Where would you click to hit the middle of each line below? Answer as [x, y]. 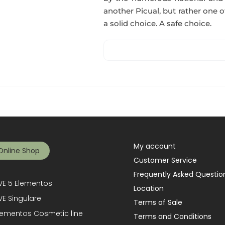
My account [155, 146]
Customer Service [165, 160]
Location [149, 188]
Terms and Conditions [173, 216]
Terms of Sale [158, 202]
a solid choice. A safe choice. [158, 23]
